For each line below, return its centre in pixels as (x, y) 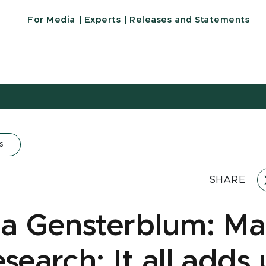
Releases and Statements (190, 20)
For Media (51, 20)
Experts (102, 20)
